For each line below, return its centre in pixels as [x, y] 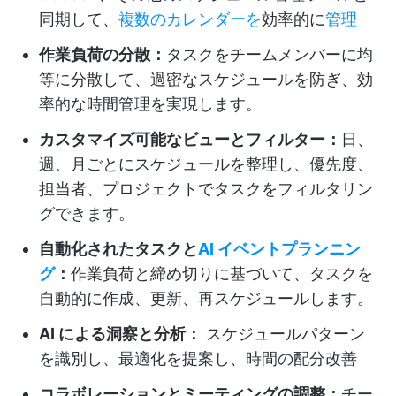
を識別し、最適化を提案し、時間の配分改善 [198, 358]
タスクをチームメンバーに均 [270, 54]
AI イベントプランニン [279, 249]
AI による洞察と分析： [120, 334]
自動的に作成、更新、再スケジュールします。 [206, 298]
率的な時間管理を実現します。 [150, 104]
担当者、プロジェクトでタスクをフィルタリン [206, 189]
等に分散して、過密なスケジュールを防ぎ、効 [206, 79]
